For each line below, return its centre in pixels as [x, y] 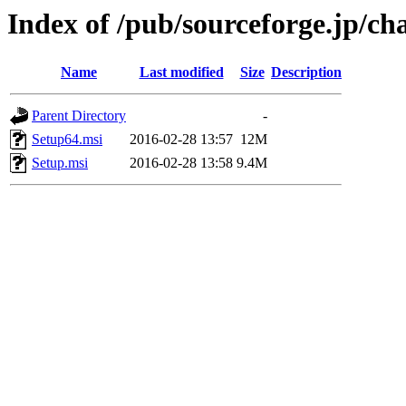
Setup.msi [60, 163]
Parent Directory [79, 116]
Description [306, 72]
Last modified [181, 72]
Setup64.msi [67, 140]
